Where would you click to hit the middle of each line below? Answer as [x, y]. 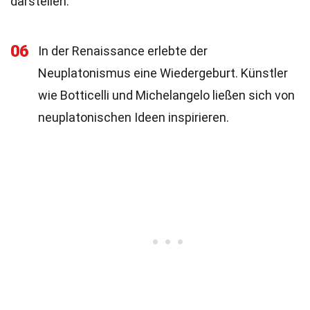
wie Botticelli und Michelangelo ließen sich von [166, 95]
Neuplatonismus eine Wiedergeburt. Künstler [163, 73]
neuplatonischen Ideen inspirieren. [134, 117]
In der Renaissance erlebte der [123, 51]
